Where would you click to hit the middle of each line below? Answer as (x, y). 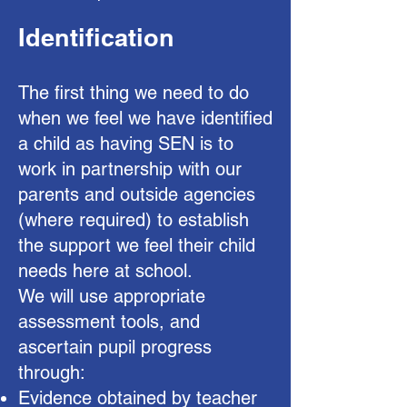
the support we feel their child (137, 245)
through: (52, 372)
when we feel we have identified (145, 118)
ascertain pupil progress (115, 347)
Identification (96, 37)
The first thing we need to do (134, 93)
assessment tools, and (109, 322)
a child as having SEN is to (126, 144)
